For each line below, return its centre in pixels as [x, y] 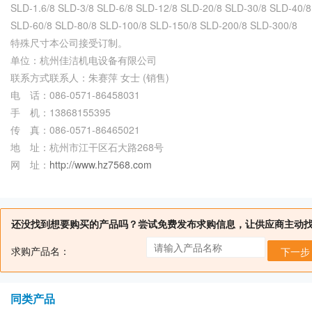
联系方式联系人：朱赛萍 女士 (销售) [90, 77]
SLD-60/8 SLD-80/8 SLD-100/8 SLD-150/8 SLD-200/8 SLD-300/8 [154, 25]
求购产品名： [40, 251]
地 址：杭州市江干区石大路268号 [87, 147]
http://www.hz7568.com [101, 164]
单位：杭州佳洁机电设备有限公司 [84, 60]
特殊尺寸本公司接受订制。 [69, 42]
